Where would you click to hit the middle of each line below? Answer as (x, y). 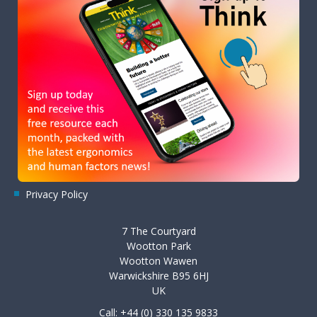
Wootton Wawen (158, 261)
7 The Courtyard (158, 231)
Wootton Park (158, 246)
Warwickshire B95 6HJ (158, 276)
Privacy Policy (57, 195)
